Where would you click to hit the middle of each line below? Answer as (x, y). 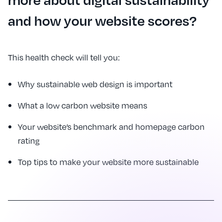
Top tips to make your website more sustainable (108, 162)
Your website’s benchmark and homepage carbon (111, 126)
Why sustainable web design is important (95, 84)
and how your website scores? (102, 20)
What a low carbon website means (83, 105)
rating (29, 140)
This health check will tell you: (64, 57)
